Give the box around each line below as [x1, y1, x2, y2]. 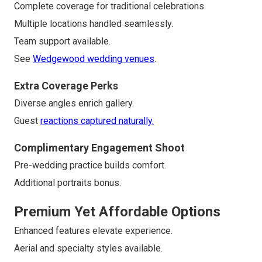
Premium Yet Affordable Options [14, 204, 220, 220]
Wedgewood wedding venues [33, 53, 154, 65]
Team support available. [14, 36, 111, 47]
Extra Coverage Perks [14, 80, 118, 92]
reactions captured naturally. [40, 115, 154, 127]
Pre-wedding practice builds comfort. [14, 160, 166, 171]
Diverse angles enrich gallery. [14, 98, 134, 109]
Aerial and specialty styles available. [14, 243, 163, 254]
